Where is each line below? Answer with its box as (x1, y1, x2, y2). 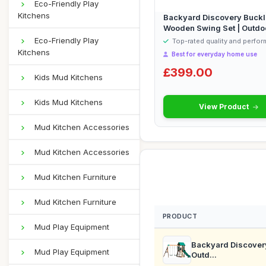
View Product (198, 102, 251, 111)
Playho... (163, 34, 197, 43)
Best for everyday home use (170, 50, 257, 58)
